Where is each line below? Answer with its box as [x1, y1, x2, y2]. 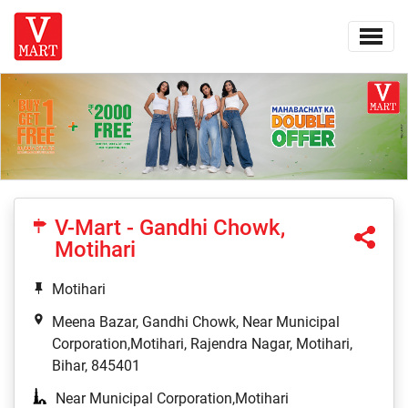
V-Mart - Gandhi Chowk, [55, 215, 285, 241]
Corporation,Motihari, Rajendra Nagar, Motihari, [52, 335, 352, 353]
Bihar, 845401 [52, 357, 140, 375]
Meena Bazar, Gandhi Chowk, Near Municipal [52, 313, 340, 331]
